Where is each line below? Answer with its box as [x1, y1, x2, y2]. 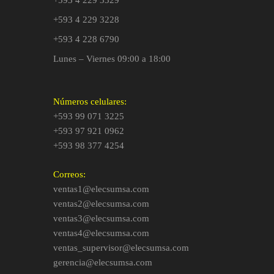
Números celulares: [53, 97, 127, 107]
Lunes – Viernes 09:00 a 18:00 [53, 53, 171, 64]
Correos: [53, 169, 86, 179]
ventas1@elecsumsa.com [53, 183, 149, 194]
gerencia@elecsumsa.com [53, 257, 152, 267]
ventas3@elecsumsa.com [53, 213, 149, 223]
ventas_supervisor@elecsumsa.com [53, 242, 189, 253]
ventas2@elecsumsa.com [53, 198, 149, 209]
